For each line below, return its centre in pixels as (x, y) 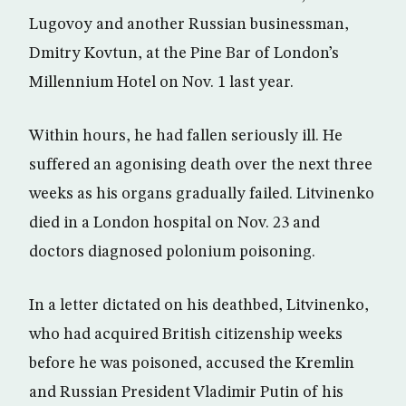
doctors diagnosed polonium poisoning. (172, 252)
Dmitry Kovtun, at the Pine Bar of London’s (184, 53)
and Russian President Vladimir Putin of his (186, 392)
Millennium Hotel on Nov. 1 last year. (161, 82)
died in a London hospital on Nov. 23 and (174, 223)
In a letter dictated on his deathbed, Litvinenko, (199, 305)
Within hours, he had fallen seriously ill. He (186, 136)
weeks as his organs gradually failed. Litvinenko (202, 194)
